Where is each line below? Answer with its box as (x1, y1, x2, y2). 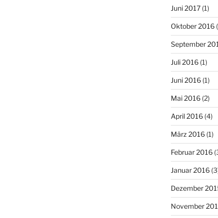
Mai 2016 (170, 93, 200, 102)
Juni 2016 (170, 75, 201, 84)
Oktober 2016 (170, 21, 215, 30)
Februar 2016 (170, 147, 213, 156)
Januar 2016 (170, 165, 210, 174)
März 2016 (170, 129, 205, 138)
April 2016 (170, 111, 203, 120)
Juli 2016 (170, 57, 199, 66)
